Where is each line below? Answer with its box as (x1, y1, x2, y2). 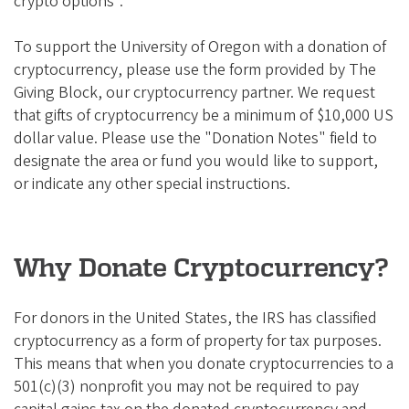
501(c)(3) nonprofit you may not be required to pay (14, 375, 359, 399)
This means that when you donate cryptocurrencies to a (14, 352, 393, 376)
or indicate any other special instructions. (14, 173, 290, 196)
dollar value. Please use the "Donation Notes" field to (14, 127, 377, 151)
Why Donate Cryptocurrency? (14, 252, 388, 284)
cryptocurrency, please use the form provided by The (14, 58, 376, 82)
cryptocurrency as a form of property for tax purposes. (14, 330, 382, 353)
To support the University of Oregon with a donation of (14, 36, 386, 59)
